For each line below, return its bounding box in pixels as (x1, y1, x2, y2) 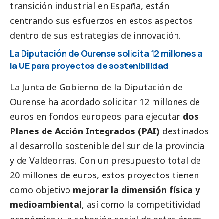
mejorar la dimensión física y (73, 183, 200, 196)
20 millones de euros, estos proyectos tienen (10, 169, 199, 181)
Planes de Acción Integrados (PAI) (10, 125, 160, 137)
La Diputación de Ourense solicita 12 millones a (10, 47, 203, 59)
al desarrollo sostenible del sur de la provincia (10, 139, 204, 152)
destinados (160, 125, 209, 137)
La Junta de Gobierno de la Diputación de (10, 81, 183, 93)
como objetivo (10, 183, 73, 196)
